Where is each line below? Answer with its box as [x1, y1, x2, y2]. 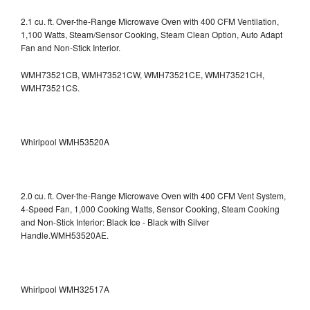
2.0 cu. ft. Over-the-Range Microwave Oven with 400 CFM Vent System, [21, 189, 286, 201]
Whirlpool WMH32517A [21, 282, 109, 295]
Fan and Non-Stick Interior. [21, 41, 120, 53]
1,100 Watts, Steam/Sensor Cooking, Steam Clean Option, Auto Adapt [21, 28, 282, 40]
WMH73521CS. [21, 81, 80, 93]
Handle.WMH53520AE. [21, 228, 109, 241]
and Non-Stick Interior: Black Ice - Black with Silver [21, 215, 209, 228]
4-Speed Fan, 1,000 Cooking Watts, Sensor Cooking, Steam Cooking [21, 202, 280, 215]
